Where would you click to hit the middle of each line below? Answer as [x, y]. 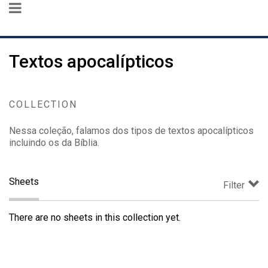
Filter [234, 185]
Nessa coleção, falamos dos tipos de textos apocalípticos [131, 131]
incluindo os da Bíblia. [54, 143]
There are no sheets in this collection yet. [95, 217]
